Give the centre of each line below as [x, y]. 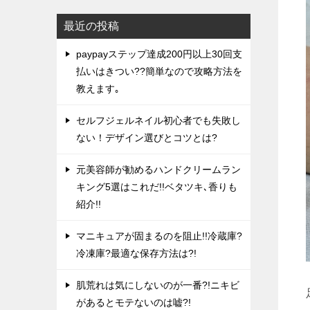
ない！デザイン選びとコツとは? [147, 138]
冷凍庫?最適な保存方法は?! [136, 253]
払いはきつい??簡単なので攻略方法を [159, 71]
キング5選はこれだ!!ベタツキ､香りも [157, 187]
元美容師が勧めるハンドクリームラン [158, 170]
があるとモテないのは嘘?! [134, 302]
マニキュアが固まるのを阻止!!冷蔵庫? [159, 236]
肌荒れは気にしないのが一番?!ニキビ [158, 285]
